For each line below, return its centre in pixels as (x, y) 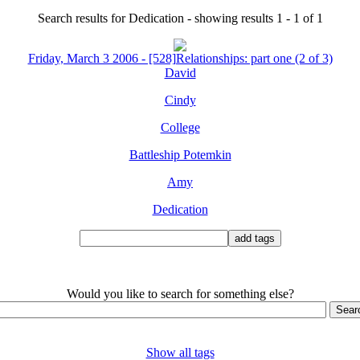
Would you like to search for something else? (180, 294)
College (180, 127)
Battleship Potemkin (180, 155)
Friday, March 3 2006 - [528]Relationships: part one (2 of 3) (180, 58)
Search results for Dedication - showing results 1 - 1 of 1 (180, 18)
